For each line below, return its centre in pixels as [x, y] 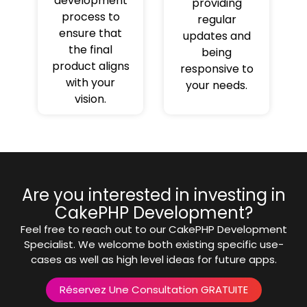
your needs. [217, 86]
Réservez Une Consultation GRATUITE [153, 289]
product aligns [90, 66]
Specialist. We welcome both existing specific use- [153, 245]
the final [90, 50]
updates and [217, 36]
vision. [90, 99]
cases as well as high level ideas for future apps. [153, 260]
